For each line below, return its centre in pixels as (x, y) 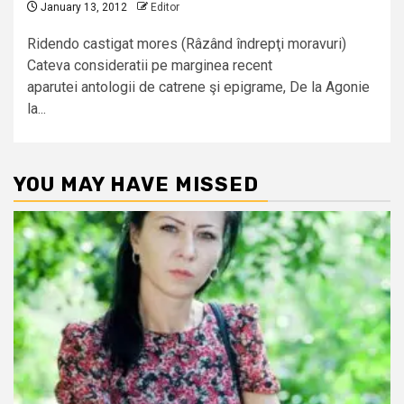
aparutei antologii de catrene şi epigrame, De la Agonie (198, 87)
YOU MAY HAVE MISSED (136, 185)
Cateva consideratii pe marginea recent (150, 66)
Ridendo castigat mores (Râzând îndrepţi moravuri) (187, 44)
